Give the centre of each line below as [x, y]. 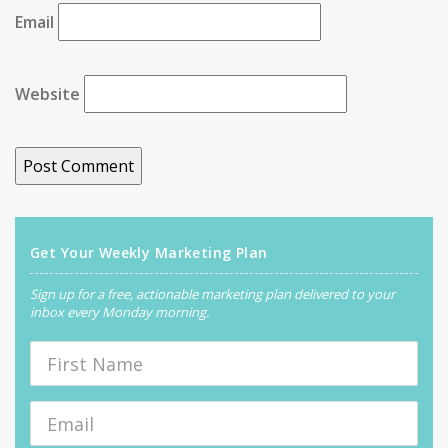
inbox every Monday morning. [119, 312]
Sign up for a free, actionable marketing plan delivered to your [212, 294]
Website [47, 94]
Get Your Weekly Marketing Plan [149, 252]
